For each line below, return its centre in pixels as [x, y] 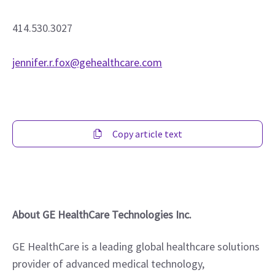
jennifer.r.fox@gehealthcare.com [87, 62]
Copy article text [147, 134]
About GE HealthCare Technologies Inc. [102, 215]
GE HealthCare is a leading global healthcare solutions [136, 246]
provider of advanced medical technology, [108, 264]
